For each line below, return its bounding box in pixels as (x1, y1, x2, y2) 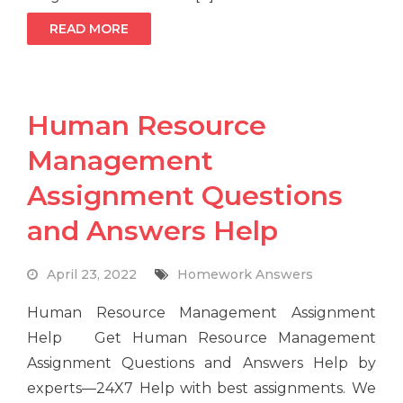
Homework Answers (177, 266, 314, 283)
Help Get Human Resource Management (27, 329, 376, 347)
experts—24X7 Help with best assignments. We (27, 380, 376, 398)
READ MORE (49, 21, 130, 38)
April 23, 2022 (47, 266, 138, 283)
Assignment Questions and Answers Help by (27, 354, 376, 372)
